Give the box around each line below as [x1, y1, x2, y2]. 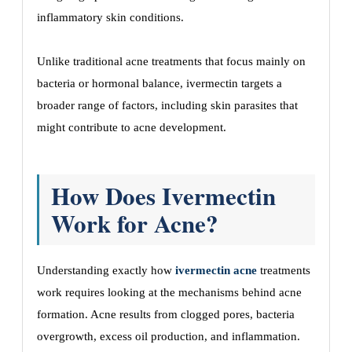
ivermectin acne [175, 264, 257, 277]
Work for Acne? [51, 205, 218, 241]
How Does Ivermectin [51, 178, 276, 214]
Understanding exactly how [37, 264, 175, 277]
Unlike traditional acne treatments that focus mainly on [37, 55, 306, 68]
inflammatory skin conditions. [37, 11, 184, 24]
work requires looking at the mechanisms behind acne [37, 286, 302, 299]
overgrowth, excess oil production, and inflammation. [37, 330, 300, 343]
